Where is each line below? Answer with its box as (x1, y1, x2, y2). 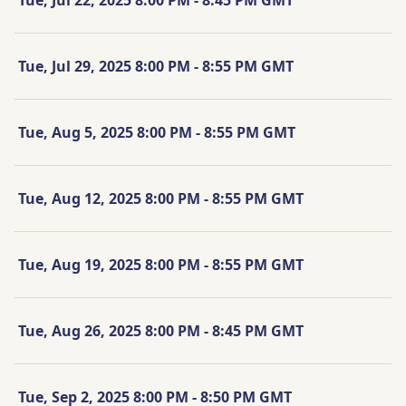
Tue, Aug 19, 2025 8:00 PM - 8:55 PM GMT (18, 254, 304, 275)
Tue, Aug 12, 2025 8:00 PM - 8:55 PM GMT (18, 188, 304, 208)
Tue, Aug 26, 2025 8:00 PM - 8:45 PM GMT (18, 320, 304, 341)
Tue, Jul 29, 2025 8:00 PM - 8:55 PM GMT (18, 55, 294, 76)
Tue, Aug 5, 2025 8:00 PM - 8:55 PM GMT (18, 121, 295, 142)
